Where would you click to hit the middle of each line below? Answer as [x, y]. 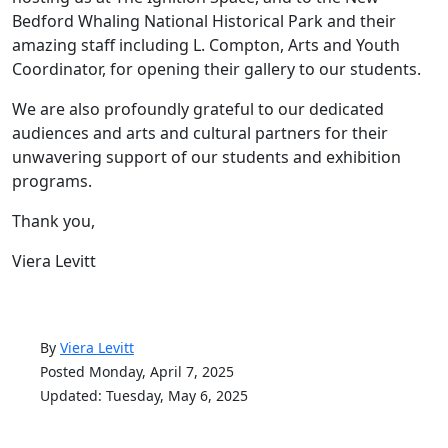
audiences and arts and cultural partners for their [200, 133]
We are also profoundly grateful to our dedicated [198, 109]
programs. [52, 181]
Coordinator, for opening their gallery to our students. [216, 69]
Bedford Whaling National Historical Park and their [204, 21]
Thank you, [53, 221]
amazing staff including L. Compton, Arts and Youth [206, 45]
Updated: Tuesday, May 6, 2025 [144, 396]
